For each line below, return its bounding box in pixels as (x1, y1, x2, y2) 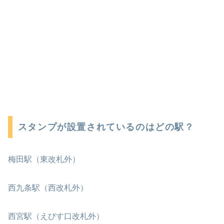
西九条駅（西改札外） (8, 183, 88, 192)
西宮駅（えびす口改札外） (8, 211, 104, 220)
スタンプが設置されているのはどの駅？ (17, 122, 194, 132)
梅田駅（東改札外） (8, 155, 80, 164)
